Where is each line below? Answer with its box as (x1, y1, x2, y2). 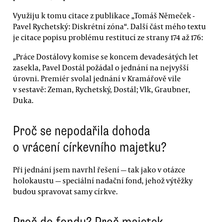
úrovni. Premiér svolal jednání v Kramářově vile (13, 73, 181, 84)
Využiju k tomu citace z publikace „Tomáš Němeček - (13, 10, 195, 20)
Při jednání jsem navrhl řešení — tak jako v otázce (13, 165, 185, 175)
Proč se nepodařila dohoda (13, 122, 150, 139)
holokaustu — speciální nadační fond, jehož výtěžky (13, 175, 193, 186)
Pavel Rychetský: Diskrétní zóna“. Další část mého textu (13, 21, 206, 31)
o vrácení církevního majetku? (13, 138, 166, 156)
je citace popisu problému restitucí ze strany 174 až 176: (13, 32, 205, 42)
